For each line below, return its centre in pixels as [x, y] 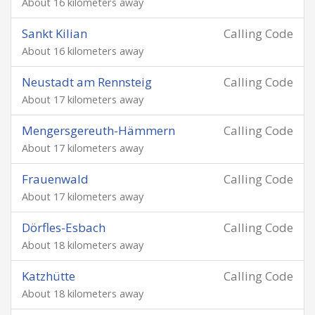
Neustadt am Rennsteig [87, 82]
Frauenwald [55, 179]
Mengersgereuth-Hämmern [98, 130]
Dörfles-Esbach [64, 227]
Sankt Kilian [54, 33]
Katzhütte [49, 276]
